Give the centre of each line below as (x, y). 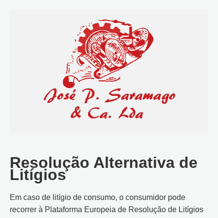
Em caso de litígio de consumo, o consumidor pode (98, 198)
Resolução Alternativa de (104, 163)
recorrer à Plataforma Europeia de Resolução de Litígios (107, 210)
